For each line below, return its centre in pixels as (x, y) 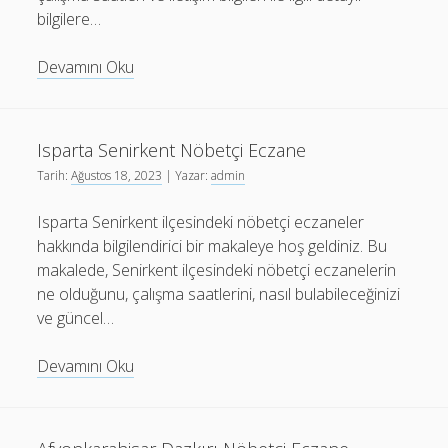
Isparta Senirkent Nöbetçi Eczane (172, 150)
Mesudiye (168, 90)
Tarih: (54, 175)
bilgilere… (69, 19)
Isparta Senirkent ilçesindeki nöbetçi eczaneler (201, 222)
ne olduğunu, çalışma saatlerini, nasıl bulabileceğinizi (219, 294)
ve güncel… (76, 318)
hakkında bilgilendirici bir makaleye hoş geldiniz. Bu (212, 246)
